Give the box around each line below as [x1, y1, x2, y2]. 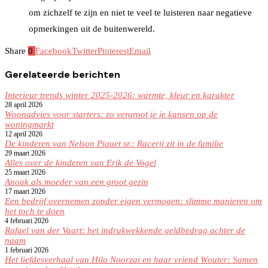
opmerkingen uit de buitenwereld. [29, 23, 155, 33]
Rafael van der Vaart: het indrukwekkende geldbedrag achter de [5, 225, 245, 235]
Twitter [72, 45, 98, 56]
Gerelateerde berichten [5, 68, 120, 81]
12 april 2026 [5, 129, 42, 138]
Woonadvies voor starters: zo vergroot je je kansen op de [5, 109, 218, 119]
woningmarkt [5, 119, 54, 129]
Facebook [35, 45, 72, 56]
